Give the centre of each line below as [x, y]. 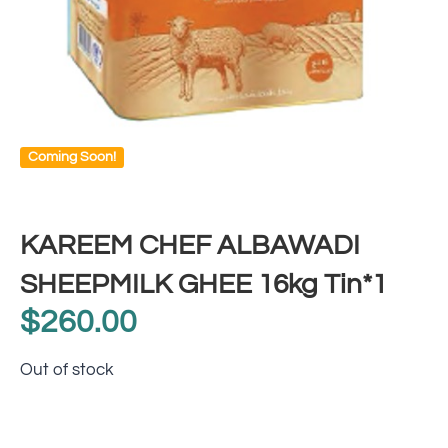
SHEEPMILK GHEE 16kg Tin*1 [203, 284]
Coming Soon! [72, 156]
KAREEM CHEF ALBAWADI [190, 245]
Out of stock [67, 369]
